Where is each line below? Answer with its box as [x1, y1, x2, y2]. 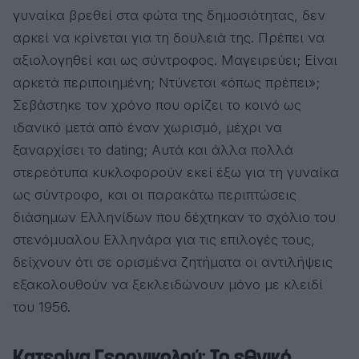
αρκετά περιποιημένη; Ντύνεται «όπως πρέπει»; [13, 75, 320, 91]
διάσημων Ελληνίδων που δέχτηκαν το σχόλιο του [13, 209, 336, 225]
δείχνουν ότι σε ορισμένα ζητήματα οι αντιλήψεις [13, 254, 333, 270]
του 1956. [13, 299, 71, 315]
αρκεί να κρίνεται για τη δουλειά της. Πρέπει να [13, 30, 325, 46]
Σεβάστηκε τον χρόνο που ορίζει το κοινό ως [13, 97, 301, 113]
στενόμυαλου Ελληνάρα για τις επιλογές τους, [13, 232, 315, 248]
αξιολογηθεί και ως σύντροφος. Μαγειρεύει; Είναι [13, 52, 337, 68]
